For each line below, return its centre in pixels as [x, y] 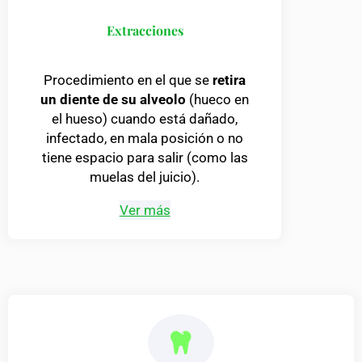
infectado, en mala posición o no [145, 139]
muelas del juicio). [145, 177]
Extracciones [145, 31]
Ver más [145, 210]
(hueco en [218, 100]
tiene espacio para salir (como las [145, 158]
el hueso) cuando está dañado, [145, 119]
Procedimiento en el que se [128, 80]
